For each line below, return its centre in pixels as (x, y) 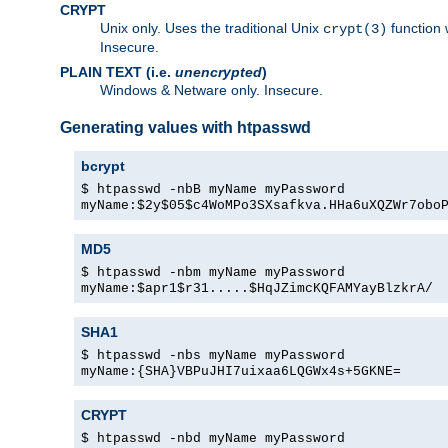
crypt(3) (355, 28)
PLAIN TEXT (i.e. (117, 71)
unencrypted (218, 71)
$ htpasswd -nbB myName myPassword (213, 190)
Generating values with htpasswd (185, 128)
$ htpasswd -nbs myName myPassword (213, 356)
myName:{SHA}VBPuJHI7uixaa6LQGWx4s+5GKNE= (241, 372)
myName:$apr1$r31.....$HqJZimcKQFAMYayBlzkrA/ (257, 289)
